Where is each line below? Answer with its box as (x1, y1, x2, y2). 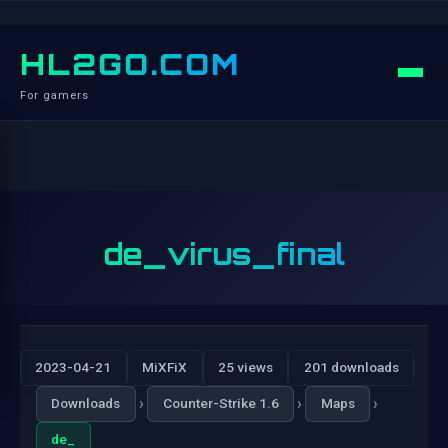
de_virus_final (103, 236, 345, 272)
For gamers (20, 89, 89, 102)
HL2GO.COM (20, 46, 240, 82)
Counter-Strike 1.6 (162, 395, 279, 412)
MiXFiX (142, 359, 188, 376)
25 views (217, 359, 273, 376)
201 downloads (303, 359, 399, 376)
